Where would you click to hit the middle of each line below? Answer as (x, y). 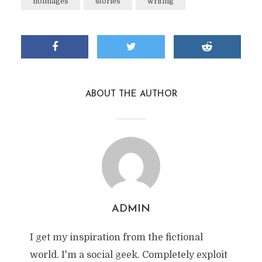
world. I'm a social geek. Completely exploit (128, 255)
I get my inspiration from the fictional (116, 237)
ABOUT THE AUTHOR (131, 94)
